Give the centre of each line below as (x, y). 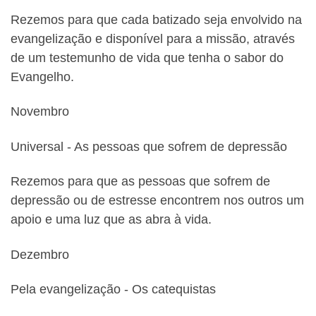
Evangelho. (42, 77)
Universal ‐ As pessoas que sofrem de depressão (149, 146)
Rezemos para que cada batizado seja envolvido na (156, 19)
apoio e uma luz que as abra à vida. (111, 220)
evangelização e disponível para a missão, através (153, 38)
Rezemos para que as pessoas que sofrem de (140, 182)
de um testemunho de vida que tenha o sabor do (147, 57)
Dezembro (40, 254)
